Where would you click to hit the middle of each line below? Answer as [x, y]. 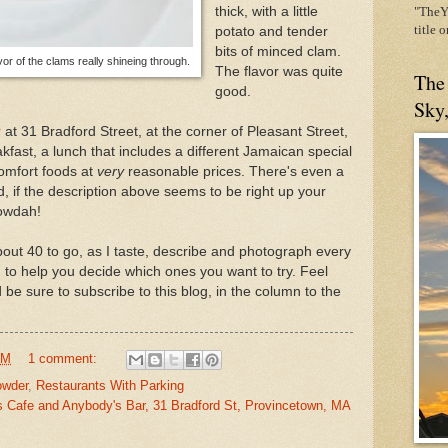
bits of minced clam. [277, 52]
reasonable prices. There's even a [234, 172]
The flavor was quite [278, 72]
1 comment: [64, 358]
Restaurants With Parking [110, 385]
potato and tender [271, 32]
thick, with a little [266, 12]
